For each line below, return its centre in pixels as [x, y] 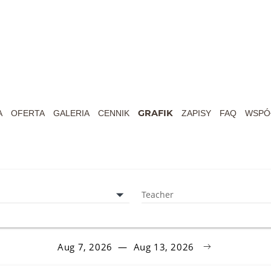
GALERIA [71, 113]
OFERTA [28, 113]
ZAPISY [196, 113]
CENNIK [114, 113]
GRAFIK [155, 113]
